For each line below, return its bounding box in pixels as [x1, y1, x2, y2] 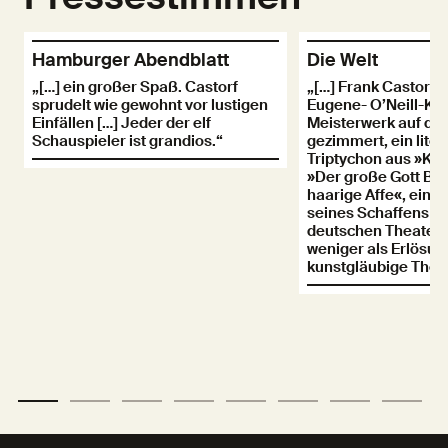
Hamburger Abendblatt [32, 47, 229, 72]
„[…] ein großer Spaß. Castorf [32, 76, 238, 97]
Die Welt [306, 47, 378, 72]
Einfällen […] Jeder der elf [32, 112, 211, 133]
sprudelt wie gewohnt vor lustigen [32, 94, 268, 115]
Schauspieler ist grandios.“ [32, 130, 223, 151]
